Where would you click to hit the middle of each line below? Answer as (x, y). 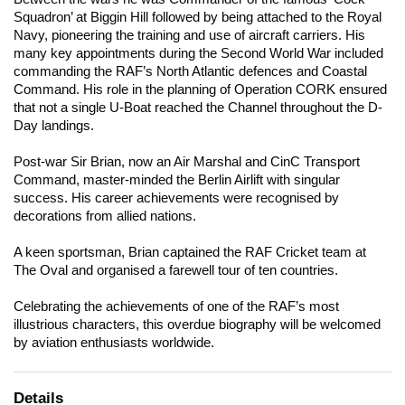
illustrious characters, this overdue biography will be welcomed (197, 325)
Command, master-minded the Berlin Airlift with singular (177, 180)
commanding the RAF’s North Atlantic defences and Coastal (190, 72)
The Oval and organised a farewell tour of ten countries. (176, 271)
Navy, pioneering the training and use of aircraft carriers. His (189, 36)
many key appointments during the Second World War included (198, 54)
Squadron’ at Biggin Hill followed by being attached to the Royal (198, 18)
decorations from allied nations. (105, 217)
